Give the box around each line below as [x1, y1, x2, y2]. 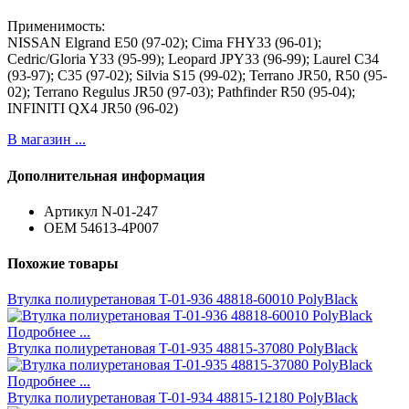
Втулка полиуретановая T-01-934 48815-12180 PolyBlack [7, 390, 358, 406]
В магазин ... [7, 131, 86, 148]
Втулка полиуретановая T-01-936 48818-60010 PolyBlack [7, 291, 358, 308]
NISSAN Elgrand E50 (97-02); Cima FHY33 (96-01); [7, 35, 321, 51]
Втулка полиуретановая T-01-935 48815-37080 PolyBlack [7, 341, 358, 357]
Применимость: [7, 18, 105, 35]
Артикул [44, 203, 98, 219]
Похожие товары [7, 256, 119, 272]
